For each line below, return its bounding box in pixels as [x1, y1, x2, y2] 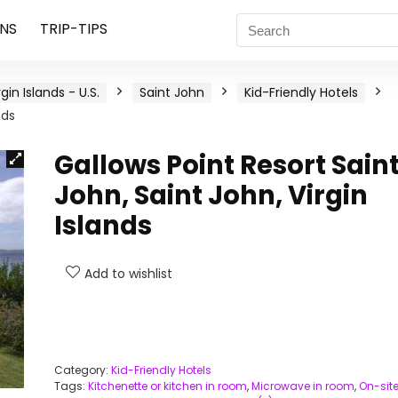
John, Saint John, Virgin [53, 178, 368, 213]
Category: [53, 362, 111, 378]
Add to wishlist [84, 265, 172, 283]
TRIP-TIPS [39, 19, 107, 39]
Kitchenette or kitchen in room [87, 378, 247, 394]
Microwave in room [251, 378, 354, 394]
